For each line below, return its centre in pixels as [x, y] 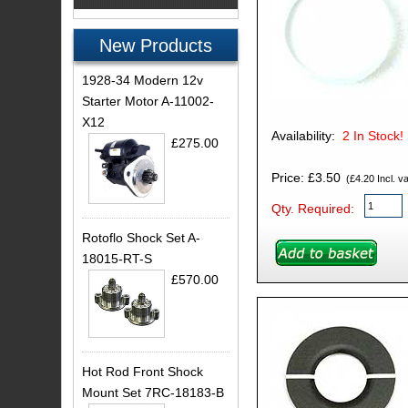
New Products [156, 45]
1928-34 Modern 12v [143, 81]
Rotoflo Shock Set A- [142, 238]
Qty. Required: [312, 208]
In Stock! [378, 135]
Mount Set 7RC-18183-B [153, 392]
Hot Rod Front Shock [143, 371]
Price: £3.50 [306, 177]
